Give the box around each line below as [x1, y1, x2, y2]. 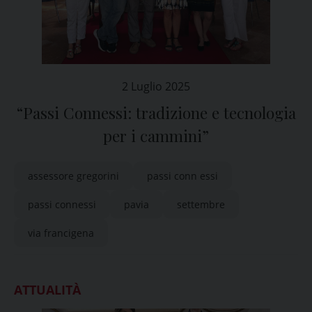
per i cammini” [103, 125, 209, 146]
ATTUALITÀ [14, 281, 81, 298]
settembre [177, 198, 225, 211]
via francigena [28, 226, 94, 240]
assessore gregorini [28, 169, 119, 182]
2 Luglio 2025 [122, 79, 190, 94]
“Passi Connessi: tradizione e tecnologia [16, 102, 296, 123]
